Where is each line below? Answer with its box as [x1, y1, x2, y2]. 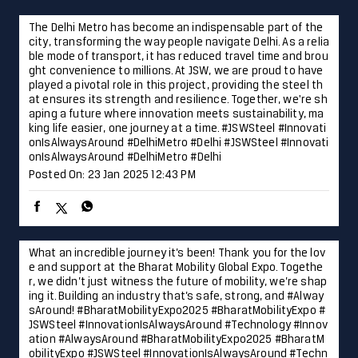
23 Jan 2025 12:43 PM [87, 169, 196, 182]
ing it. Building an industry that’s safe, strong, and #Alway [29, 291, 324, 304]
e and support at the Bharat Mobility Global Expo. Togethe [29, 262, 324, 275]
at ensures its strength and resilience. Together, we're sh [29, 94, 328, 107]
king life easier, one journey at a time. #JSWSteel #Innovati [29, 123, 326, 136]
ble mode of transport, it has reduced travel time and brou [29, 51, 328, 64]
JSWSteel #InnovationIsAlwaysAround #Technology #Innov [29, 320, 328, 332]
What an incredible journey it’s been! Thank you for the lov [29, 248, 325, 261]
